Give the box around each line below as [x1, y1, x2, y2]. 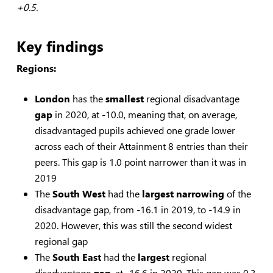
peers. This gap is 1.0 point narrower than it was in [34, 155, 246, 168]
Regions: [16, 61, 56, 74]
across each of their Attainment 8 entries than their [34, 139, 248, 152]
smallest [105, 91, 144, 105]
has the [69, 91, 105, 105]
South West [52, 186, 105, 200]
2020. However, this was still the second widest [34, 218, 232, 232]
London [34, 91, 70, 105]
